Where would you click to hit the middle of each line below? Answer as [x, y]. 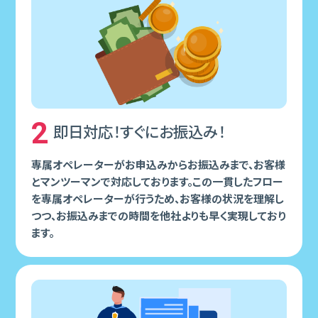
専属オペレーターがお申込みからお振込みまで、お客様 [158, 165]
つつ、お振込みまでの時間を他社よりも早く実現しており [158, 216]
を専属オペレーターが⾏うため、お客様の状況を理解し [157, 199]
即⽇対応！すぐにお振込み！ [139, 133]
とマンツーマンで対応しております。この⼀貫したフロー [157, 182]
